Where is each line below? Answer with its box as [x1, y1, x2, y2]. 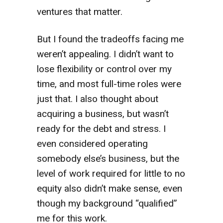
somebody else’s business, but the [37, 152, 179, 164]
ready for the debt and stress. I [37, 122, 166, 134]
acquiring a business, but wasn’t [37, 108, 169, 119]
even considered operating [37, 137, 148, 149]
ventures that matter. [37, 5, 125, 17]
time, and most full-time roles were [37, 78, 181, 90]
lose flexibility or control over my [37, 63, 172, 75]
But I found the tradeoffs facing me [37, 33, 184, 45]
